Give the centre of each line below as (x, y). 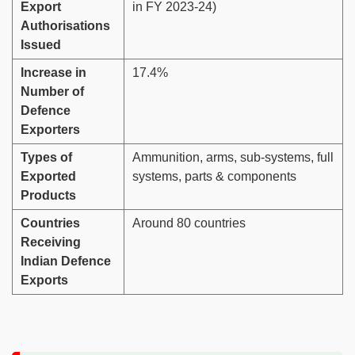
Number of (52, 92)
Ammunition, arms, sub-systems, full (233, 158)
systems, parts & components (214, 177)
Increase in (53, 73)
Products (48, 196)
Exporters (50, 130)
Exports (44, 281)
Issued (41, 45)
